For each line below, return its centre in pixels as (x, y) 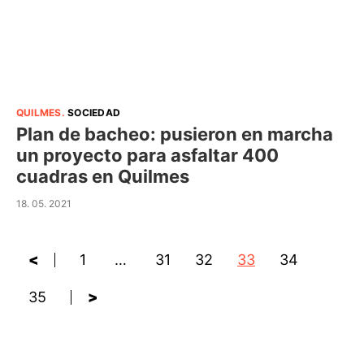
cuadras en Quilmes (103, 176)
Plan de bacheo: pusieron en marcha (175, 134)
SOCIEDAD (94, 113)
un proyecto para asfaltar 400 (147, 155)
